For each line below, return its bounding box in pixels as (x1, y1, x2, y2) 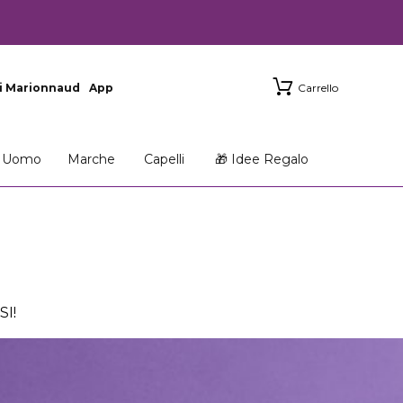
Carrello (298, 81, 338, 94)
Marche (67, 151, 115, 167)
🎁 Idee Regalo (215, 151, 309, 167)
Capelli (143, 151, 184, 167)
